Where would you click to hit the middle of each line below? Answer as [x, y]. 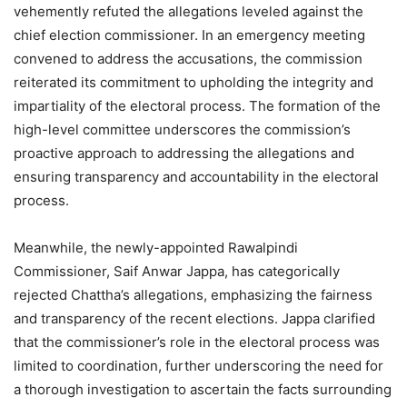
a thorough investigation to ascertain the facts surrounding [203, 390]
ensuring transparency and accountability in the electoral [196, 177]
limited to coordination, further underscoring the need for [199, 366]
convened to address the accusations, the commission [188, 59]
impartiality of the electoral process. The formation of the [197, 106]
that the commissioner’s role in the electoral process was [197, 342]
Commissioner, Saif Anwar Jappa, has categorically [177, 272]
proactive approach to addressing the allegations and [184, 154]
